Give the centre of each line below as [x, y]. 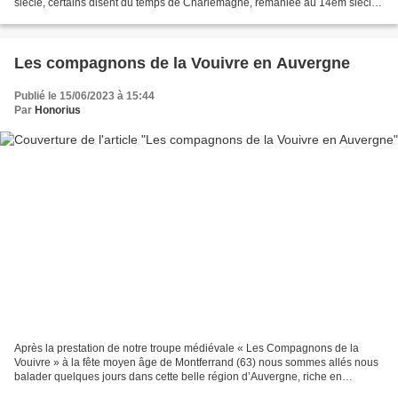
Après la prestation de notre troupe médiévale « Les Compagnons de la [187, 348]
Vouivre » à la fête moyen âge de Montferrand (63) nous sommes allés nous [196, 362]
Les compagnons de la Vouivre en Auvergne [182, 64]
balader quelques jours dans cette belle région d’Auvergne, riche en [178, 376]
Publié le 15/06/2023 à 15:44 [84, 96]
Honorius [58, 111]
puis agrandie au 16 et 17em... [88, 17]
